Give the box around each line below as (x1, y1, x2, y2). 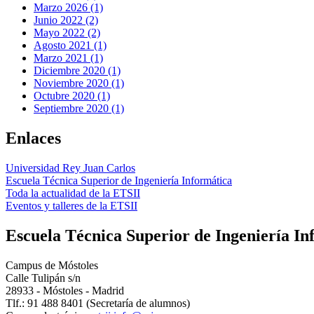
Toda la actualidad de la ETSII (6, 186, 140, 199)
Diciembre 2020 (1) (34, 64, 121, 76)
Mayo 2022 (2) (34, 26, 100, 39)
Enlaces (6, 128, 61, 147)
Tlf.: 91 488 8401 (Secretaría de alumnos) (6, 296, 190, 309)
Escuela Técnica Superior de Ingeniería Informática (6, 174, 232, 186)
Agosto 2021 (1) (34, 39, 107, 51)
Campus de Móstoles (6, 259, 98, 271)
